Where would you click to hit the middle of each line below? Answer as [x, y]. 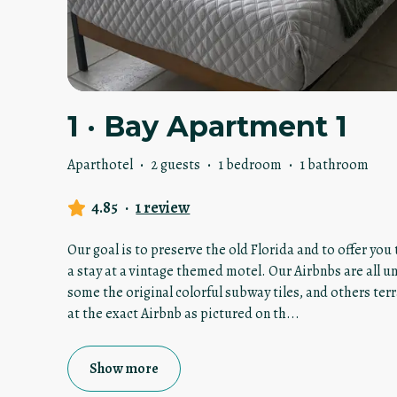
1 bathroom [334, 165]
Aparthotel [100, 165]
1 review [163, 208]
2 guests [175, 165]
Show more [124, 369]
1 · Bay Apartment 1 [207, 127]
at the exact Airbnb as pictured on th [177, 314]
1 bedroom [250, 165]
